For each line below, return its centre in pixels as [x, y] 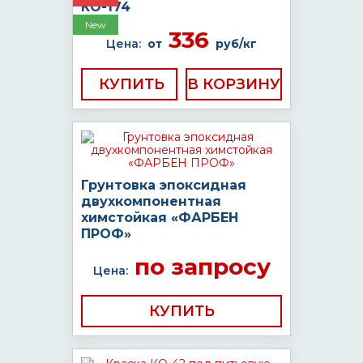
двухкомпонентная [151, 201]
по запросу [199, 267]
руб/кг [236, 44]
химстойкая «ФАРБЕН [160, 218]
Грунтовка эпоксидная [164, 185]
